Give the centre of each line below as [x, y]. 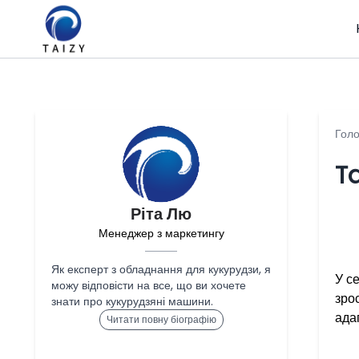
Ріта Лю [161, 214]
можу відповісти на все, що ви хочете [149, 285]
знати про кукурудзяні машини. [132, 301]
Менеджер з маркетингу [161, 233]
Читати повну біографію [161, 319]
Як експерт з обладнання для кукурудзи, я [161, 269]
